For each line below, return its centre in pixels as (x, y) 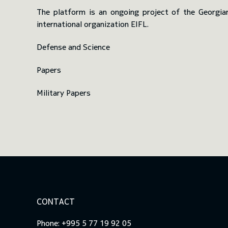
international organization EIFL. (93, 24)
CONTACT (56, 202)
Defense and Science (73, 47)
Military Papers (64, 93)
